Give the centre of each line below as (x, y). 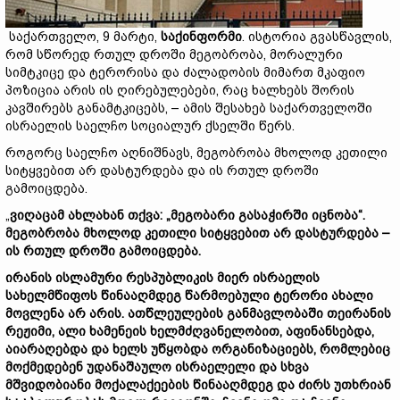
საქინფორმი (201, 37)
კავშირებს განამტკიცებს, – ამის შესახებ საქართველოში (189, 108)
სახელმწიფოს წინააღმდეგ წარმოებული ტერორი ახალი (189, 296)
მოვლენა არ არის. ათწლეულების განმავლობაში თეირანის (198, 313)
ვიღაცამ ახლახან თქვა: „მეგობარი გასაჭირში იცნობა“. (187, 215)
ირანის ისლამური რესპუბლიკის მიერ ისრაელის (162, 278)
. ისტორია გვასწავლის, (317, 37)
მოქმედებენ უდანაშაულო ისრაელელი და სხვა (157, 367)
